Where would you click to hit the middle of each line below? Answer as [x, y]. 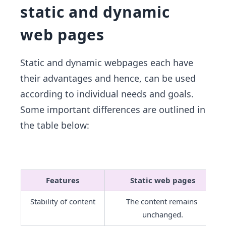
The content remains [161, 202]
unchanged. [162, 215]
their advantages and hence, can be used [108, 78]
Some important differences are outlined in [113, 110]
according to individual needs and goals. [107, 94]
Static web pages [162, 180]
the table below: [55, 125]
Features [63, 180]
